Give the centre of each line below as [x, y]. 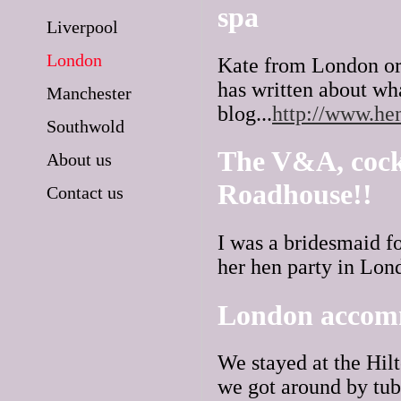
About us [79, 159]
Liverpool [82, 27]
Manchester [89, 93]
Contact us [85, 192]
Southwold [85, 126]
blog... [245, 113]
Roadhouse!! [295, 195]
